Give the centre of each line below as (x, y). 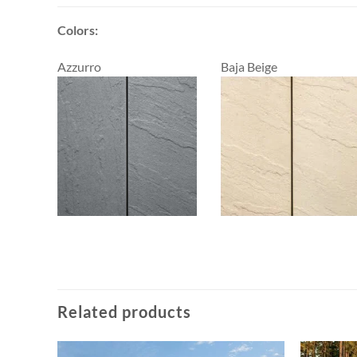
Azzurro (79, 66)
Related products (124, 311)
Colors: (78, 29)
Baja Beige (249, 66)
